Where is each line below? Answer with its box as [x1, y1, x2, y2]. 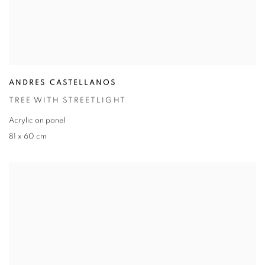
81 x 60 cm [9, 134, 47, 142]
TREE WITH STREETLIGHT [9, 98, 126, 106]
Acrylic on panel [9, 118, 66, 126]
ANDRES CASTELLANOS [9, 80, 117, 88]
